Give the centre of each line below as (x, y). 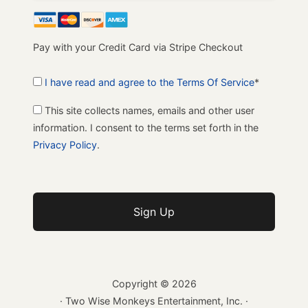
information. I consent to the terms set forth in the (146, 127)
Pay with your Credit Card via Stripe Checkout (138, 47)
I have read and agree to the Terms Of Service (150, 82)
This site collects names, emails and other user (148, 110)
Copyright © (142, 283)
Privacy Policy (65, 144)
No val (47, 200)
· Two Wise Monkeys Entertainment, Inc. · (154, 300)
